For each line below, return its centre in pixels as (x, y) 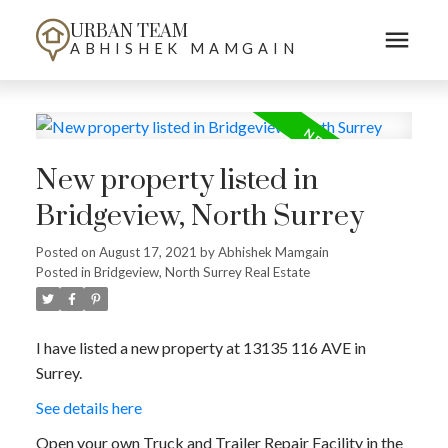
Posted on (67, 252)
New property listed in (176, 181)
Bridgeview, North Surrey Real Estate (201, 272)
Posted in (63, 272)
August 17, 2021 (147, 252)
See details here (88, 408)
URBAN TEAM (128, 32)
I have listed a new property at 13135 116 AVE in (200, 348)
